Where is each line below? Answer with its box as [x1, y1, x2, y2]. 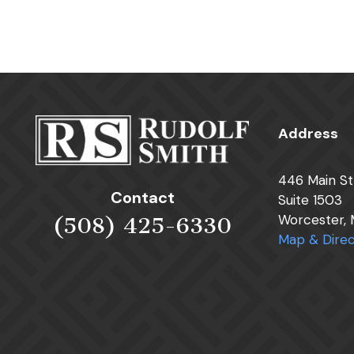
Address [278, 124, 338, 144]
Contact [110, 187, 175, 209]
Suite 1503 [278, 191, 342, 209]
